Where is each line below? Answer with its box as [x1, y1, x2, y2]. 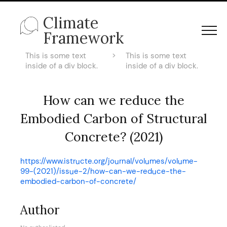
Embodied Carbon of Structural [20, 110, 207, 127]
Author [20, 202, 59, 218]
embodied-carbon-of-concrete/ [20, 176, 136, 186]
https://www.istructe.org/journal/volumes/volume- [20, 156, 198, 166]
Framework [43, 28, 124, 48]
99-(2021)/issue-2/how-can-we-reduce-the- [20, 166, 186, 176]
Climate [43, 13, 98, 32]
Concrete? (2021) [64, 129, 163, 145]
